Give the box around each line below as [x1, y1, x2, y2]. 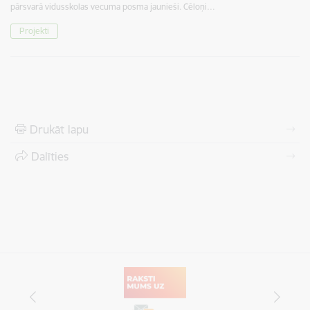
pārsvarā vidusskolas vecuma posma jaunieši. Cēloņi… [10, 1, 215, 12]
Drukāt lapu [30, 122, 89, 137]
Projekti [19, 26, 49, 37]
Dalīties [31, 149, 69, 164]
